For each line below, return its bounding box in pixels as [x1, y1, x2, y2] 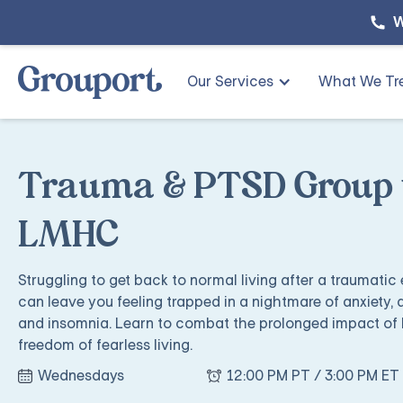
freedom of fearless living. [18, 336, 193, 354]
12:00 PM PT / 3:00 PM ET [227, 366, 400, 385]
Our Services [187, 72, 273, 91]
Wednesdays [38, 366, 124, 385]
